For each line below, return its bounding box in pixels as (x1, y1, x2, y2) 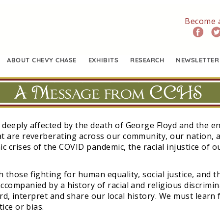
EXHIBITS (88, 55, 119, 64)
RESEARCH (130, 55, 165, 64)
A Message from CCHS (14, 82, 202, 103)
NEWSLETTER (176, 55, 219, 64)
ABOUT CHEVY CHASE (7, 55, 77, 64)
